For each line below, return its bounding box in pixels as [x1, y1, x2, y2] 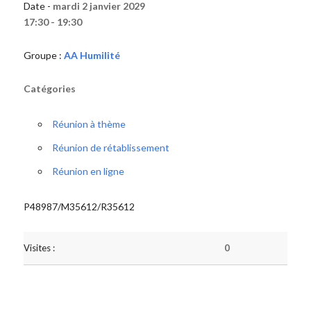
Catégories [23, 83, 76, 94]
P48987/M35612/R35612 [23, 201, 135, 212]
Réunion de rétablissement [51, 142, 169, 153]
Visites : [23, 242, 55, 253]
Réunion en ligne [51, 165, 124, 177]
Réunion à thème [51, 118, 126, 130]
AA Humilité [63, 49, 120, 61]
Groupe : [23, 49, 64, 61]
